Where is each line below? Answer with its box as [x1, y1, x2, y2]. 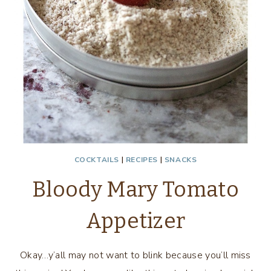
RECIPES [125, 155, 158, 165]
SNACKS [164, 155, 197, 165]
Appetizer [85, 208, 186, 233]
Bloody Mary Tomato [32, 177, 239, 202]
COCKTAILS [74, 155, 119, 165]
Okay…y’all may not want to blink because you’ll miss [20, 249, 251, 262]
